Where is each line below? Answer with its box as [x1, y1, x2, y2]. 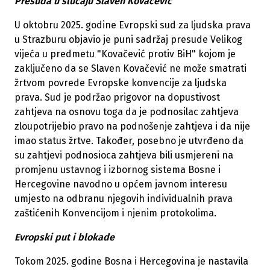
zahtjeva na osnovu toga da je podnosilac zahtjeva [14, 106, 239, 118]
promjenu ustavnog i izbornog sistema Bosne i [14, 164, 221, 176]
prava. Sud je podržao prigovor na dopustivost [14, 92, 220, 104]
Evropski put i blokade [14, 231, 115, 243]
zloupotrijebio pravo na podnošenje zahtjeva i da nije [14, 121, 250, 133]
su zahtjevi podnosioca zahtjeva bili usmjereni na [14, 149, 233, 162]
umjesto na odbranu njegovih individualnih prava [14, 193, 233, 205]
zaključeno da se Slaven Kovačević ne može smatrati [14, 63, 246, 75]
